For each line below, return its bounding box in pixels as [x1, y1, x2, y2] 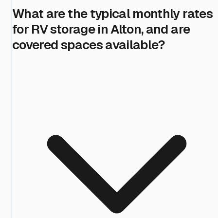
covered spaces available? [12, 36, 165, 53]
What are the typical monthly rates [12, 5, 213, 22]
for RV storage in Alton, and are [12, 20, 190, 37]
